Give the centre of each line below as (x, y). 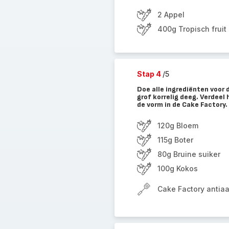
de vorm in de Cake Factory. (182, 105)
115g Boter (175, 140)
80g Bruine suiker (189, 154)
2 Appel (171, 15)
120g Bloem (178, 125)
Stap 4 (150, 74)
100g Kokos (177, 168)
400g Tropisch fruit (192, 29)
